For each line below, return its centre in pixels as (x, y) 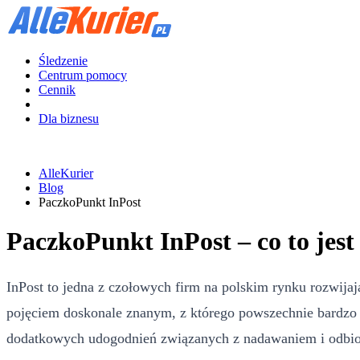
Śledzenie (63, 61)
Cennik (57, 90)
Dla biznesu (69, 119)
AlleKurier (66, 173)
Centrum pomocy (83, 75)
